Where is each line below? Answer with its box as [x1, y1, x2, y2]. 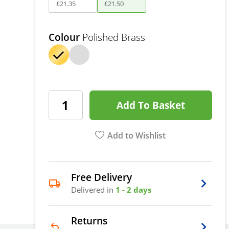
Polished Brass [82, 30, 146, 43]
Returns [71, 214, 108, 227]
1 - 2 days [116, 184, 152, 195]
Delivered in [71, 184, 116, 195]
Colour [49, 30, 80, 43]
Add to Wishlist [107, 129, 166, 141]
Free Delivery [71, 170, 132, 184]
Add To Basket [117, 98, 186, 111]
